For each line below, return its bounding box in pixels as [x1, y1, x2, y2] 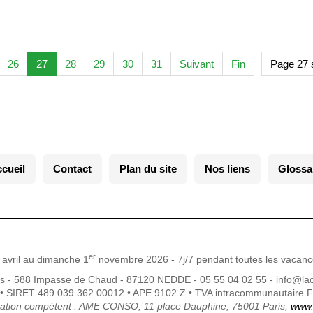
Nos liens [204, 163, 250, 175]
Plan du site [119, 163, 177, 175]
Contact [52, 163, 92, 175]
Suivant [180, 58, 214, 71]
